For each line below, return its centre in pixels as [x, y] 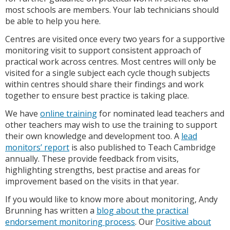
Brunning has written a [51, 211]
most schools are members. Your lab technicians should [112, 10]
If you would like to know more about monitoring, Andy [111, 199]
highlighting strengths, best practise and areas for [103, 170]
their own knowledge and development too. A [93, 136]
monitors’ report [37, 148]
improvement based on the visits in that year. [92, 181]
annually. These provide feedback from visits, [92, 159]
